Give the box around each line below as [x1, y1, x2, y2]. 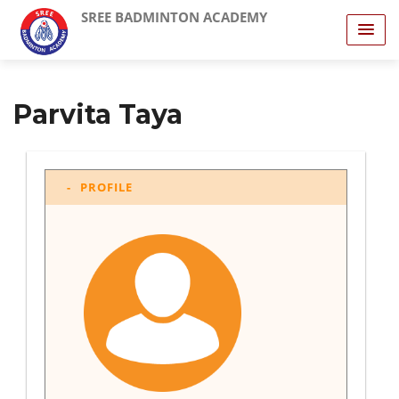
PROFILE [80, 179, 133, 195]
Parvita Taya [13, 98, 183, 131]
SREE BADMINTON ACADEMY [80, 8, 267, 26]
